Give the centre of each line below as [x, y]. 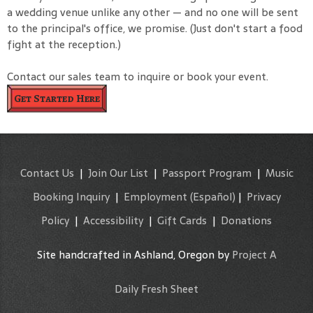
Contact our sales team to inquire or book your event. [138, 77]
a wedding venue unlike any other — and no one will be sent [153, 12]
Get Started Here [57, 99]
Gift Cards [182, 220]
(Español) [212, 197]
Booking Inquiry [71, 197]
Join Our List [118, 173]
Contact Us [47, 173]
